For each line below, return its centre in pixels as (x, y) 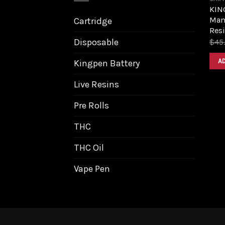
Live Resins (96, 84)
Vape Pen (92, 168)
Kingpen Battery (107, 63)
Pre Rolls (91, 105)
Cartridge (93, 21)
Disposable (96, 42)
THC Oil (89, 147)
